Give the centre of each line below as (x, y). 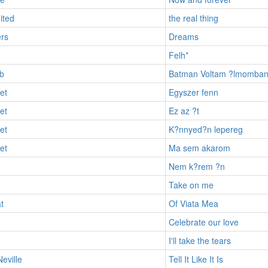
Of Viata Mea (193, 203)
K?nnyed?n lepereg (205, 129)
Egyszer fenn (193, 92)
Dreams (183, 36)
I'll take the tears (200, 240)
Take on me (191, 185)
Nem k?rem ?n (197, 166)
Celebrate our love (203, 222)
